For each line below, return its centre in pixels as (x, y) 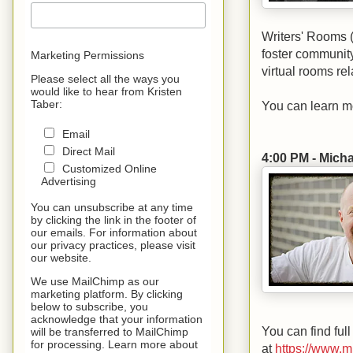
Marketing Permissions (88, 56)
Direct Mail (88, 152)
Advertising (68, 182)
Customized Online (109, 169)
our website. (61, 258)
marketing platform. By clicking (107, 294)
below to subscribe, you (90, 307)
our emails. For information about (114, 233)
